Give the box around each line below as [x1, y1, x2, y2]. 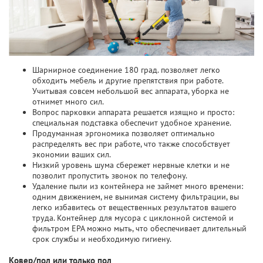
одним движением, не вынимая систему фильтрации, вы [32, 191, 239, 202]
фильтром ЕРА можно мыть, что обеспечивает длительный [32, 222, 247, 234]
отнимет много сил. [32, 96, 104, 107]
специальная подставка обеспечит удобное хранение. [32, 117, 231, 128]
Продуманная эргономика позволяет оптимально [32, 127, 215, 139]
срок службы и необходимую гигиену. [32, 233, 171, 244]
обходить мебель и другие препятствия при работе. [32, 75, 223, 86]
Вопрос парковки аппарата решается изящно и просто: [32, 106, 234, 117]
